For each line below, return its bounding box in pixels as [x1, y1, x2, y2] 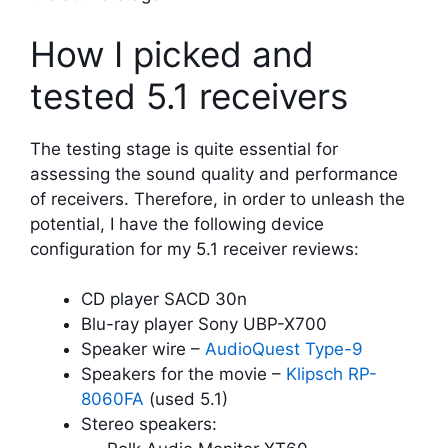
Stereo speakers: [81, 414, 217, 435]
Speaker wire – [81, 339, 205, 360]
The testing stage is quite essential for [30, 138, 338, 159]
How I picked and [30, 32, 314, 75]
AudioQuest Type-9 [205, 339, 363, 360]
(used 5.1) [144, 389, 228, 410]
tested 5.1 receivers [30, 74, 348, 117]
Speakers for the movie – [81, 364, 286, 385]
